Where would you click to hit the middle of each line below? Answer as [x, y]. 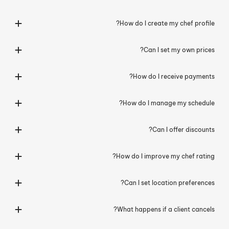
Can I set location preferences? [169, 183]
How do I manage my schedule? [169, 103]
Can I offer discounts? [184, 130]
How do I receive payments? [174, 77]
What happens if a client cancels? [166, 210]
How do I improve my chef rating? [165, 156]
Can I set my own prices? [179, 50]
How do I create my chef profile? [167, 24]
